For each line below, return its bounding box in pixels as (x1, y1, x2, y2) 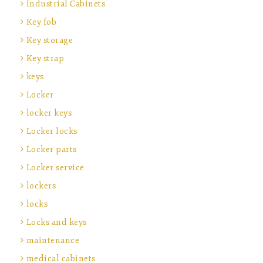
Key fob (26, 16, 56, 27)
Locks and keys (26, 217, 87, 227)
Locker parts (26, 144, 77, 154)
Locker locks (26, 126, 77, 136)
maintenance (26, 235, 79, 245)
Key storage (26, 35, 73, 45)
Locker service (26, 162, 85, 173)
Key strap (26, 53, 64, 63)
